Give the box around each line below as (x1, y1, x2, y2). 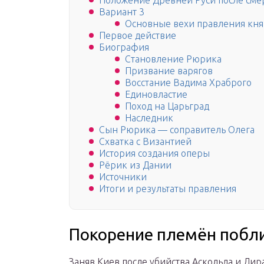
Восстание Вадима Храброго (125, 77, 252, 88)
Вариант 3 (99, 6, 144, 18)
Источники (99, 171, 147, 183)
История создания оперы (99, 148, 210, 159)
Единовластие (125, 89, 187, 100)
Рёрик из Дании (99, 160, 171, 171)
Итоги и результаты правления (99, 183, 236, 194)
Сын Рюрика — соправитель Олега (99, 124, 255, 136)
